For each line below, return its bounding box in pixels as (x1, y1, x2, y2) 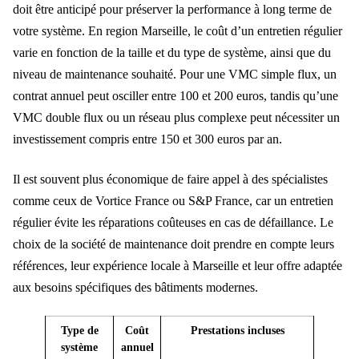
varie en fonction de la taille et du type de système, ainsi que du (13, 46, 331, 60)
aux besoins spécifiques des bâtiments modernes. (13, 280, 258, 294)
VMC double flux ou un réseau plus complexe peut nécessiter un (13, 111, 340, 125)
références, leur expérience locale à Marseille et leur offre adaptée (13, 258, 342, 272)
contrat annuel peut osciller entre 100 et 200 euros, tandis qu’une (13, 89, 338, 103)
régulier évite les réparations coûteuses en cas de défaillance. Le (13, 215, 333, 229)
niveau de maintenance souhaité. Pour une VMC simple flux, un (13, 67, 337, 82)
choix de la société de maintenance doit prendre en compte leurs (13, 236, 334, 251)
